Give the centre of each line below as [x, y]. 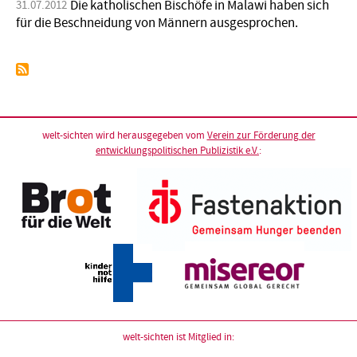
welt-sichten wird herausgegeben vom [124, 135]
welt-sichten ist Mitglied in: [178, 337]
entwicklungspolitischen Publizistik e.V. [177, 150]
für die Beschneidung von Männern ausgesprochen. [157, 24]
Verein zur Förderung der [261, 135]
